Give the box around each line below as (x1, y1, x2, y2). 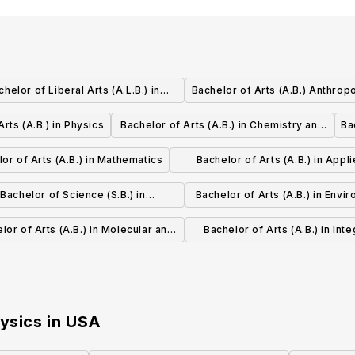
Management (40, 132, 106, 144)
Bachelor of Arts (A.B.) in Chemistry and (120, 119, 325, 132)
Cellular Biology (32, 247, 114, 260)
